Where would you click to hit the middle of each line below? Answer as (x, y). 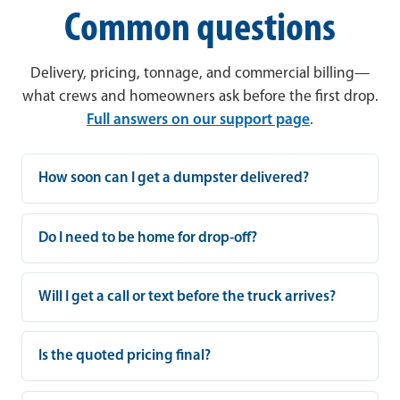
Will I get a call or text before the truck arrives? (187, 297)
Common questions (200, 29)
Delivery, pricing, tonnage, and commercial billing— (200, 74)
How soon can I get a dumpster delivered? (174, 179)
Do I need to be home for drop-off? (148, 237)
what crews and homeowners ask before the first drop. (200, 97)
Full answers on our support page (198, 121)
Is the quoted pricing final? (125, 356)
